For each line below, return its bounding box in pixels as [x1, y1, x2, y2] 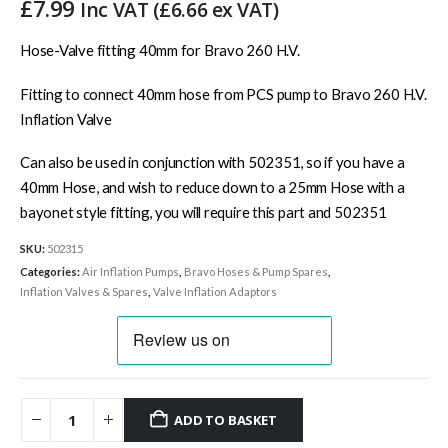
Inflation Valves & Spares [20, 285, 148, 299]
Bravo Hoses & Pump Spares [184, 265, 328, 279]
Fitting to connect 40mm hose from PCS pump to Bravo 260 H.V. [20, 84, 427, 103]
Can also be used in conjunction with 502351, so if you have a [20, 153, 405, 172]
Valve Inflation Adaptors [153, 285, 277, 299]
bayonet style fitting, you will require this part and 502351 [20, 203, 387, 222]
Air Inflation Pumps [82, 265, 179, 279]
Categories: [20, 265, 82, 279]
